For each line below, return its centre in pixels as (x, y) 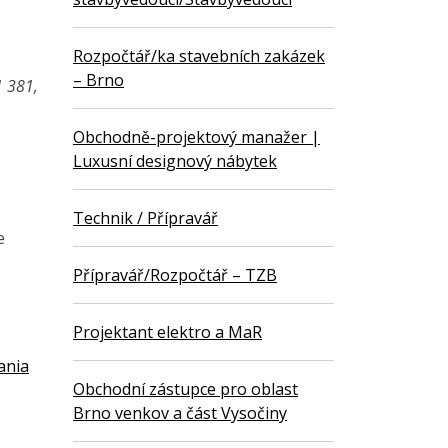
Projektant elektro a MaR (167, 332)
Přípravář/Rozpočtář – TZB (175, 275)
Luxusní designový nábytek (175, 161)
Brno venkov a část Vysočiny (180, 413)
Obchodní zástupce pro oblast (185, 389)
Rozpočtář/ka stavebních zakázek (199, 56)
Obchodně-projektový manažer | (196, 137)
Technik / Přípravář (145, 218)
